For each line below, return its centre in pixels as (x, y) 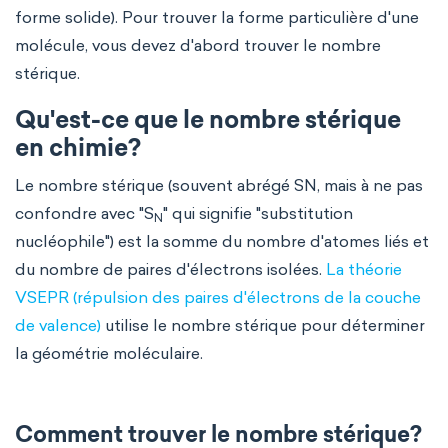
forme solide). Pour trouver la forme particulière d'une (217, 17)
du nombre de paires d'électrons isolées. (170, 269)
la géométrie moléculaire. (111, 353)
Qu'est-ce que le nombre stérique (208, 122)
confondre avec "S (84, 213)
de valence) (58, 325)
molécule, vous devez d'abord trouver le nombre (198, 45)
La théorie (364, 269)
